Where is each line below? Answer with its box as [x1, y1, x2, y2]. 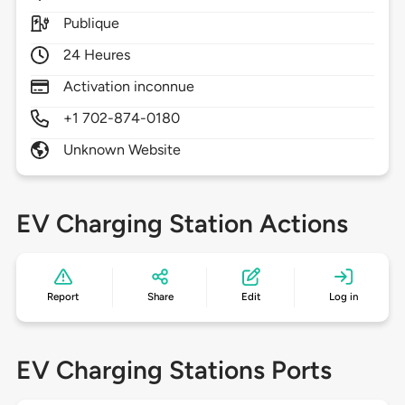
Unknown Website [62, 141, 182, 159]
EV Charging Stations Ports [15, 354, 332, 386]
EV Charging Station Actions [15, 208, 348, 240]
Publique [62, 14, 120, 33]
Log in [328, 290, 358, 304]
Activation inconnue [62, 78, 195, 96]
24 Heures [62, 46, 131, 64]
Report [47, 290, 80, 304]
